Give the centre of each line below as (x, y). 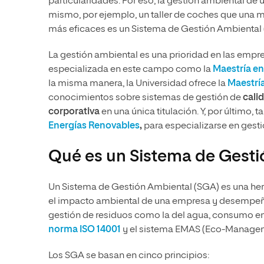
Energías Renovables (94, 126)
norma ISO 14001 (85, 230)
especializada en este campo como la (131, 70)
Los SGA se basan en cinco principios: (129, 256)
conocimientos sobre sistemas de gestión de (146, 98)
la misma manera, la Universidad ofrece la (138, 84)
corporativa (75, 112)
